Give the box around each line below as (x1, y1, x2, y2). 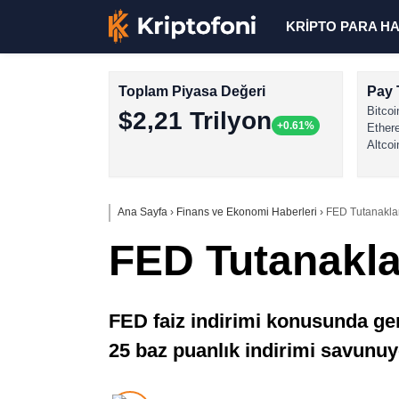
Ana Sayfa (118, 206, 167, 218)
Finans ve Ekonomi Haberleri (176, 206, 317, 218)
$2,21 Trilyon (118, 107, 272, 134)
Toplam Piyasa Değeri (118, 84, 265, 99)
